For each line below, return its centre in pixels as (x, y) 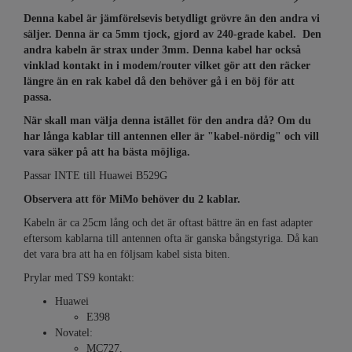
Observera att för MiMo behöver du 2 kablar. (132, 199)
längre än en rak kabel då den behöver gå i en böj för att (159, 81)
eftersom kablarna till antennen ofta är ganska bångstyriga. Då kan (171, 238)
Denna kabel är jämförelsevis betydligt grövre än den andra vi (172, 18)
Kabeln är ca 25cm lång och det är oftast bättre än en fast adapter (168, 223)
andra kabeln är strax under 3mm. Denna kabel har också (162, 50)
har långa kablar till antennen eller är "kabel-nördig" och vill (171, 136)
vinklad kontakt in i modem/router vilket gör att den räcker (167, 66)
